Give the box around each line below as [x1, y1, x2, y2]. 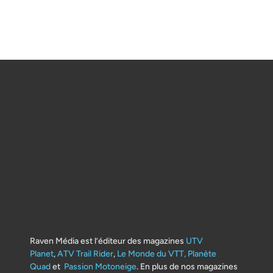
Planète [188, 248, 216, 259]
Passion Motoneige [64, 261, 136, 272]
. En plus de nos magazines [136, 261, 238, 272]
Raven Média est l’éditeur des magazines [30, 235, 186, 246]
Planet [30, 248, 54, 259]
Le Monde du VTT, [117, 248, 186, 259]
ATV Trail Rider [57, 248, 113, 259]
